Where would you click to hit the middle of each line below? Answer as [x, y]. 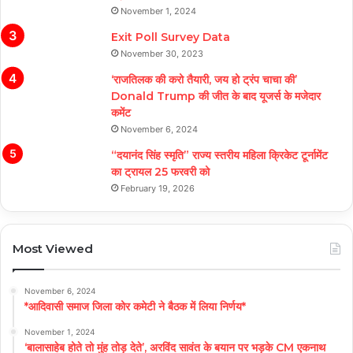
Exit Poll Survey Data [171, 37]
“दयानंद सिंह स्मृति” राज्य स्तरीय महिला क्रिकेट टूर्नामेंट [219, 155]
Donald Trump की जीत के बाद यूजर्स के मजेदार [216, 96]
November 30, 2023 [162, 53]
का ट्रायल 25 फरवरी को [160, 171]
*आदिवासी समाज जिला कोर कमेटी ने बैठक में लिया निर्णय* [135, 306]
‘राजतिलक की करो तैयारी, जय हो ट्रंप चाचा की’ [204, 79]
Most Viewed [53, 248]
